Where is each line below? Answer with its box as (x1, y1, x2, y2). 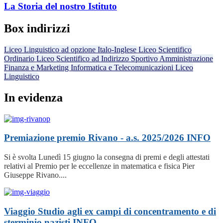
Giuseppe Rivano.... (4, 171, 67, 180)
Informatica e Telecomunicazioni (71, 63, 175, 72)
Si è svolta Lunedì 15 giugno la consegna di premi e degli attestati (4, 153, 210, 162)
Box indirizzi (4, 21, 70, 35)
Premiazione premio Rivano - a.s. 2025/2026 (4, 132, 187, 143)
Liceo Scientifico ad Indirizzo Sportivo (36, 54, 159, 63)
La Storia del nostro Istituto (4, 1, 117, 11)
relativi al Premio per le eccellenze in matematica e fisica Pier (4, 162, 195, 171)
